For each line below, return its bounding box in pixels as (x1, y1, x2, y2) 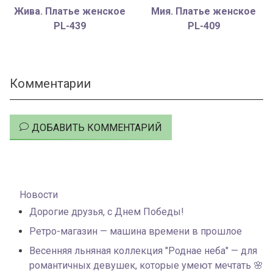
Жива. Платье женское (13, 5, 126, 18)
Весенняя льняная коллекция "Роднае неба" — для (29, 245, 257, 257)
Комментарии (10, 76, 91, 91)
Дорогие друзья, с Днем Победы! (29, 206, 184, 218)
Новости (19, 189, 58, 201)
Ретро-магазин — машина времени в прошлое (29, 225, 242, 238)
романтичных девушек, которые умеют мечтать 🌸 (29, 260, 263, 272)
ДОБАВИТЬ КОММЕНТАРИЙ (32, 122, 162, 134)
